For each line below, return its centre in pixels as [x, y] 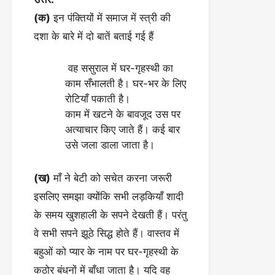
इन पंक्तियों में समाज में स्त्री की [110, 17]
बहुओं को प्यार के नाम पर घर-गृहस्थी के [106, 251]
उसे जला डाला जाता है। [110, 145]
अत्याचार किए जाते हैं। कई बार [122, 130]
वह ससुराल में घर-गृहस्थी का [119, 68]
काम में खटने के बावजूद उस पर [123, 114]
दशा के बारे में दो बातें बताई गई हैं [94, 36]
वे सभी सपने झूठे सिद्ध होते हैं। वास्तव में [107, 233]
